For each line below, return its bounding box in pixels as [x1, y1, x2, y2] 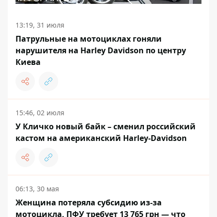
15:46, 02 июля [15, 108, 64, 117]
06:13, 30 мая [15, 184, 59, 193]
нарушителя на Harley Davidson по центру [15, 45, 186, 56]
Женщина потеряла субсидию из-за [15, 197, 162, 208]
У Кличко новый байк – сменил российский [15, 121, 196, 132]
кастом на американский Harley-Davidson [15, 133, 187, 143]
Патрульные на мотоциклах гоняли [15, 33, 162, 44]
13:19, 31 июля [15, 20, 64, 30]
